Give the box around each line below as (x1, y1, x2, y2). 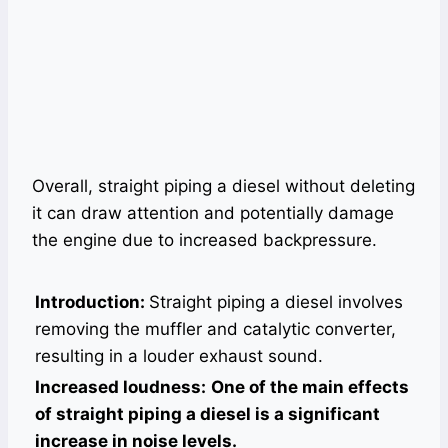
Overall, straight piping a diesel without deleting (32, 176, 415, 196)
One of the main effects (211, 377, 409, 397)
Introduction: (35, 292, 149, 312)
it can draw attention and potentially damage (32, 203, 394, 223)
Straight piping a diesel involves (149, 292, 403, 312)
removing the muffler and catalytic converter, (35, 319, 396, 339)
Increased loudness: (35, 377, 206, 397)
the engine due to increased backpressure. (32, 230, 377, 250)
